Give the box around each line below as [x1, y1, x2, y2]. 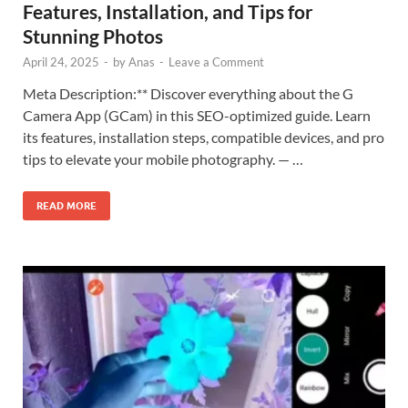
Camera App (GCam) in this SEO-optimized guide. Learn [23, 106, 371, 124]
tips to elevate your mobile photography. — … [23, 149, 303, 168]
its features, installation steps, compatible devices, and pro [23, 127, 384, 146]
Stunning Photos [23, 24, 163, 47]
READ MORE [36, 199, 97, 212]
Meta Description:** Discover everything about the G [23, 84, 353, 102]
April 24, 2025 [23, 54, 99, 69]
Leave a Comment [168, 54, 264, 69]
